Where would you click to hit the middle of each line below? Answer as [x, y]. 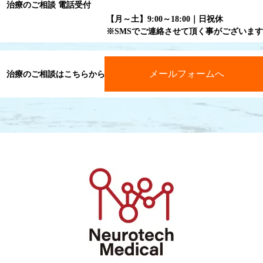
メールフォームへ [186, 74]
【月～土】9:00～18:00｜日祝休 [164, 19]
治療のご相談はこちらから [55, 74]
